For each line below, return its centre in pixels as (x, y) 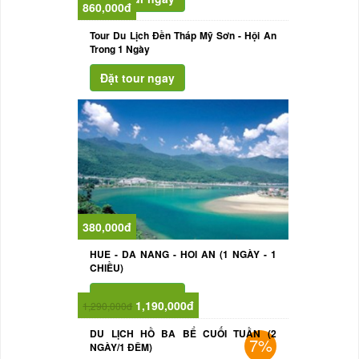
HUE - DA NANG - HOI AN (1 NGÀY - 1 (183, 254)
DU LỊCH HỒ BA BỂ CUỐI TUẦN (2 (183, 334)
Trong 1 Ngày (120, 49)
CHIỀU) (107, 268)
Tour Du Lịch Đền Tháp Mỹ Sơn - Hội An (183, 36)
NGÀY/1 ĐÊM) (121, 347)
